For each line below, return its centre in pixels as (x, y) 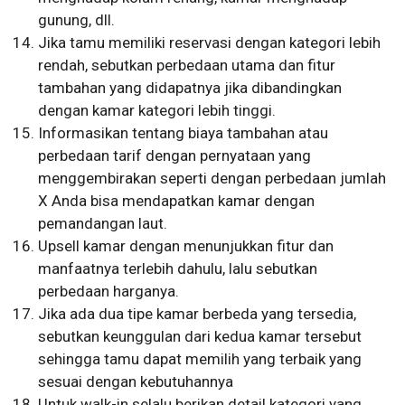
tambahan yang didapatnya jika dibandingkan (190, 88)
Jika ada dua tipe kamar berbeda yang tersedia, (198, 314)
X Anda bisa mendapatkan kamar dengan (177, 201)
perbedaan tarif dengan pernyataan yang (175, 156)
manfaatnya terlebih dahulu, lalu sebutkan (178, 269)
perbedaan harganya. (109, 292)
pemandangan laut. (103, 224)
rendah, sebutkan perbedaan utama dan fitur (187, 66)
